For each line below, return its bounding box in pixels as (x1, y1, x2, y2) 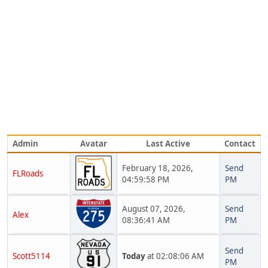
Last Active (146, 138, 190, 150)
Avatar (80, 138, 107, 150)
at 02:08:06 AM (145, 251, 204, 262)
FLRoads (13, 168, 43, 179)
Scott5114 (13, 251, 50, 262)
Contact (224, 138, 255, 150)
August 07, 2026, (122, 203, 185, 215)
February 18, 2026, (122, 163, 193, 174)
